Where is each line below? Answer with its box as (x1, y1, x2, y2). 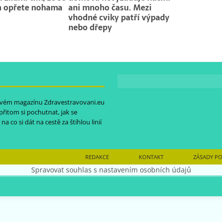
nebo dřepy (68, 21, 112, 34)
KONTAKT (139, 153, 164, 161)
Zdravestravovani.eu (44, 98, 105, 107)
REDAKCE (85, 153, 109, 161)
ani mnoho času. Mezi (68, 1, 152, 14)
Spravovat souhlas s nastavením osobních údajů (31, 165, 191, 175)
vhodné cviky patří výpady (68, 11, 170, 24)
